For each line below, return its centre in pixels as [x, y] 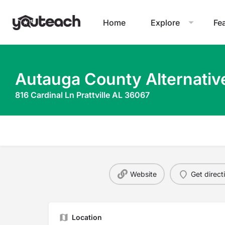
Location [87, 217]
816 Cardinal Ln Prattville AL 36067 [82, 95]
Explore [165, 22]
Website [143, 174]
